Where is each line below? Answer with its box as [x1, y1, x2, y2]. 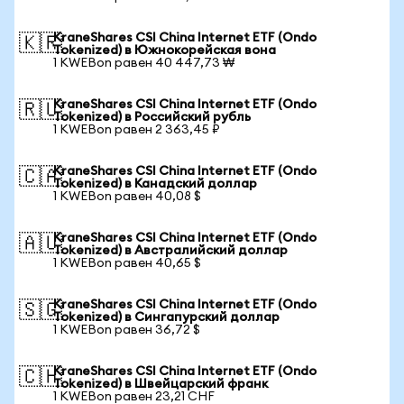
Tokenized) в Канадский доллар [53, 178, 257, 190]
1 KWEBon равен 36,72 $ [53, 324, 200, 336]
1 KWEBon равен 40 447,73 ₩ [53, 57, 234, 69]
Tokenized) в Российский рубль [53, 111, 251, 124]
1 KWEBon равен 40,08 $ [53, 190, 201, 203]
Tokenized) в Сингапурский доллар [53, 311, 280, 324]
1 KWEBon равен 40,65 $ [53, 257, 201, 270]
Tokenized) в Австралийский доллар [53, 244, 288, 257]
